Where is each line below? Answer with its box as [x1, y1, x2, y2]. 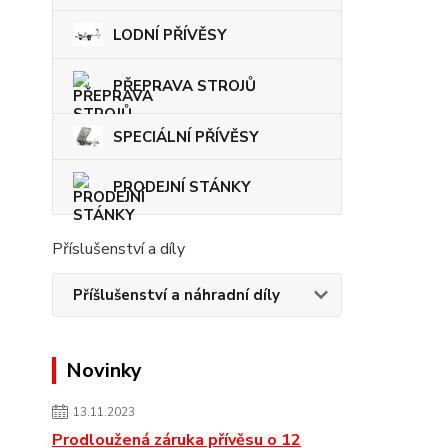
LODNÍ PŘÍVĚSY [113, 24, 227, 45]
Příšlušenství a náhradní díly [73, 285, 280, 306]
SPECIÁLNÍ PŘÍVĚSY [113, 126, 259, 147]
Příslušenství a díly [52, 238, 185, 261]
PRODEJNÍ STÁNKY [113, 177, 251, 198]
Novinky [66, 357, 142, 385]
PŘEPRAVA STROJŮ [113, 75, 256, 96]
